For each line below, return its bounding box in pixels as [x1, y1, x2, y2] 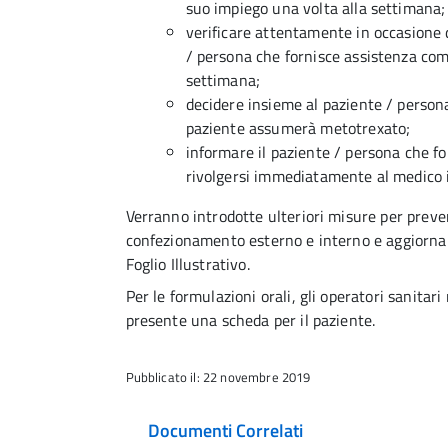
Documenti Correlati [147, 417, 303, 444]
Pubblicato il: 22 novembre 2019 [125, 367, 311, 387]
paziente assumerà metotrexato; [185, 116, 411, 140]
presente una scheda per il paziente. [125, 308, 376, 332]
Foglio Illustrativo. [125, 252, 250, 276]
